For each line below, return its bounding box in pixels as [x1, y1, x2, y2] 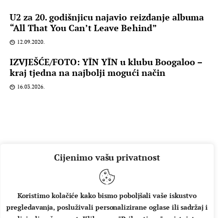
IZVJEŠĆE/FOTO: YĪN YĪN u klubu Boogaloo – [10, 55, 202, 68]
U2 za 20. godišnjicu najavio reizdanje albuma [10, 11, 204, 23]
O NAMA [16, 204, 49, 213]
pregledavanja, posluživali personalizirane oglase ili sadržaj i [6, 202, 208, 212]
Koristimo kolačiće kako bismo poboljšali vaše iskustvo [18, 191, 197, 200]
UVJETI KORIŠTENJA [118, 204, 202, 213]
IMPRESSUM [59, 204, 108, 213]
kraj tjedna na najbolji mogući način [10, 66, 165, 78]
